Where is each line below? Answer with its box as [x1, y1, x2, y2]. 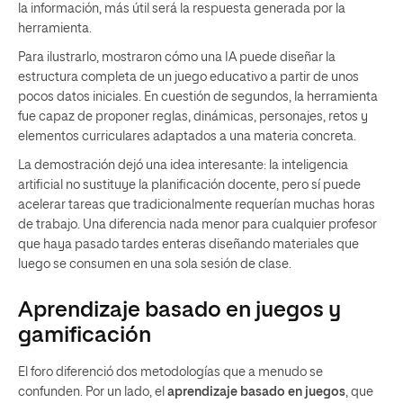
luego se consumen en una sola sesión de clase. [18, 257, 291, 271]
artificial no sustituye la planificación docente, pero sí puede [18, 178, 361, 192]
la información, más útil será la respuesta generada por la [18, 2, 345, 15]
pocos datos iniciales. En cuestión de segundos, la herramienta [18, 90, 378, 103]
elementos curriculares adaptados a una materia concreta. [18, 130, 356, 143]
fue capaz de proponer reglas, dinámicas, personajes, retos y [18, 110, 368, 123]
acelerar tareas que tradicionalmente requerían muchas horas [18, 198, 375, 211]
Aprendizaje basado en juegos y [18, 299, 341, 321]
